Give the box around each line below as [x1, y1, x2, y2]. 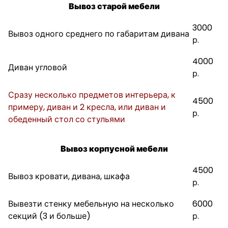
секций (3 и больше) [8, 210, 91, 222]
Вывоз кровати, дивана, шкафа [8, 170, 130, 182]
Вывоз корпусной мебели [60, 143, 168, 155]
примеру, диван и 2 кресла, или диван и [8, 101, 166, 113]
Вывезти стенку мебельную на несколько [8, 198, 174, 210]
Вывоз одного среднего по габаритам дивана [8, 28, 189, 40]
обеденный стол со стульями [8, 113, 125, 125]
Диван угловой [8, 62, 67, 73]
